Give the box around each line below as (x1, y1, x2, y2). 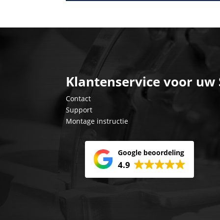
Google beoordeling (118, 148, 185, 158)
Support (66, 105, 93, 114)
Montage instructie (66, 116, 129, 126)
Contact (66, 93, 91, 103)
